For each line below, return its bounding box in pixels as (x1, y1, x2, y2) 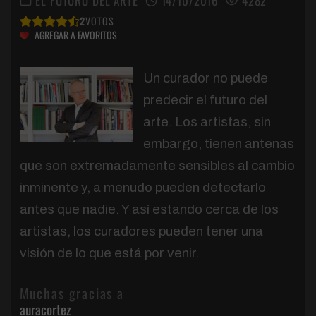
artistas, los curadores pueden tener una (19, 223, 263, 238)
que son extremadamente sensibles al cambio (19, 157, 295, 173)
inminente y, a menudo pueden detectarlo (19, 179, 266, 195)
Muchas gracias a (19, 282, 129, 303)
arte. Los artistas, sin (142, 114, 271, 129)
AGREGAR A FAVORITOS (34, 27, 117, 42)
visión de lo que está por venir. (19, 245, 199, 260)
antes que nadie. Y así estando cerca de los (19, 201, 279, 217)
